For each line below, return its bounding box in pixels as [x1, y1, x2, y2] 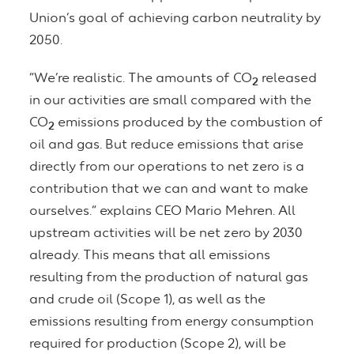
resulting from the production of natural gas [29, 271, 308, 285]
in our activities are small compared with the [29, 94, 311, 108]
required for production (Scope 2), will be [29, 337, 286, 352]
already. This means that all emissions [29, 249, 270, 263]
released [258, 72, 317, 86]
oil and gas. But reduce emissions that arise [29, 138, 303, 153]
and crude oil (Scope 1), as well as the [29, 293, 265, 307]
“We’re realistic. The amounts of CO [29, 72, 252, 86]
